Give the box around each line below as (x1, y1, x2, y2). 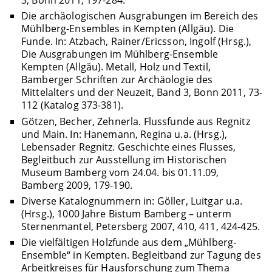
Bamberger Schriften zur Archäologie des (21, 73, 213, 87)
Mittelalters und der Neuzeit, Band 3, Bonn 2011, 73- (21, 86, 263, 100)
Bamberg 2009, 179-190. (21, 178, 133, 192)
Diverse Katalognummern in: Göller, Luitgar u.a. (21, 194, 243, 208)
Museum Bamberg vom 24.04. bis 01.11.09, (21, 165, 219, 179)
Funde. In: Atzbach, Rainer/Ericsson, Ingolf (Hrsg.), (21, 35, 252, 49)
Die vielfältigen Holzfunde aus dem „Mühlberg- (21, 235, 237, 249)
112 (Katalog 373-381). (21, 98, 124, 112)
